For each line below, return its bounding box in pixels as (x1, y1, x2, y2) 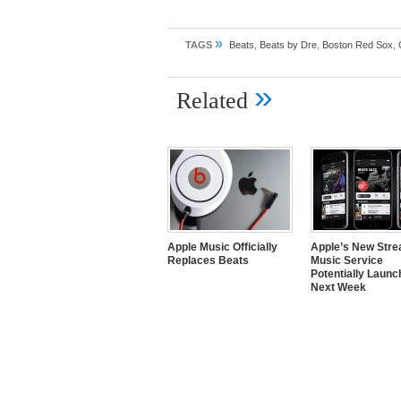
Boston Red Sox (322, 39, 393, 50)
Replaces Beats (167, 254, 249, 267)
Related (176, 88, 254, 114)
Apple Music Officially (167, 241, 277, 253)
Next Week (311, 281, 366, 294)
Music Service (311, 254, 383, 267)
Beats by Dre (260, 39, 317, 50)
